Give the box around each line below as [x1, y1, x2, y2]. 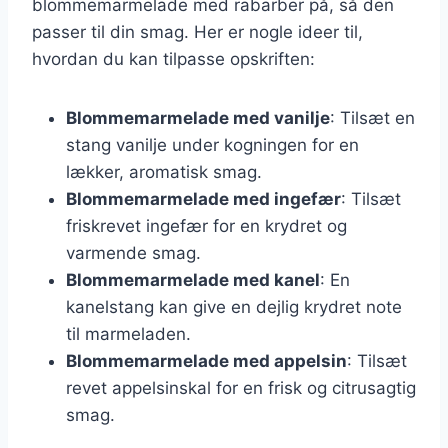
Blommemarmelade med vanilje [66, 107, 330, 128]
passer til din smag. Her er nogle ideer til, [32, 21, 363, 42]
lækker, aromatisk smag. [66, 161, 262, 182]
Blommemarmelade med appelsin [66, 350, 347, 371]
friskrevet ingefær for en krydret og [66, 215, 347, 236]
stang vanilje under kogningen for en [66, 134, 359, 155]
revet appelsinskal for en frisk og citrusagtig [66, 377, 416, 398]
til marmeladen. [66, 323, 191, 344]
